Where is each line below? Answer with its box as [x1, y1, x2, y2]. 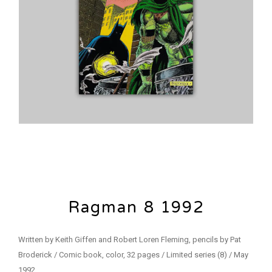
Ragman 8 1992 [67, 197, 205, 217]
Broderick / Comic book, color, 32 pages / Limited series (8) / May [18, 250, 248, 259]
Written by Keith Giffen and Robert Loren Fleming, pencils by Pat [18, 234, 241, 244]
